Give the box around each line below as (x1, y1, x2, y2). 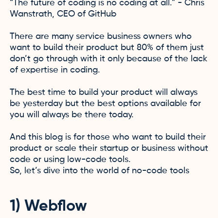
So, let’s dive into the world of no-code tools (10, 166, 189, 175)
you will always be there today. (10, 110, 133, 119)
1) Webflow (10, 199, 87, 214)
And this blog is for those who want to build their (10, 133, 206, 142)
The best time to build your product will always (10, 88, 198, 97)
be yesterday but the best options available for (10, 99, 201, 108)
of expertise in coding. (10, 66, 100, 74)
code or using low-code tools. (10, 155, 130, 164)
